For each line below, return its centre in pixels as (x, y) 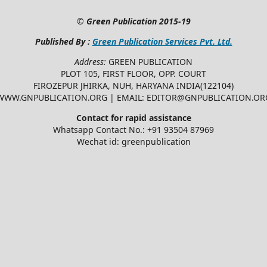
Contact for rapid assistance (133, 117)
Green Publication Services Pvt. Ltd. (162, 41)
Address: (91, 61)
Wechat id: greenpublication (133, 141)
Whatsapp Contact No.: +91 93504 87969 (133, 129)
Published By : (63, 41)
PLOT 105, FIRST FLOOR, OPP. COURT (133, 73)
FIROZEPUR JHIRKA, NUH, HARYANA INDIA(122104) (133, 85)
